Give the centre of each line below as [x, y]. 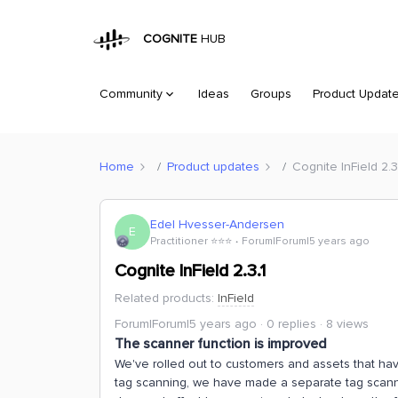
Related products [163, 298]
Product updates [213, 166]
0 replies [291, 324]
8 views [347, 324]
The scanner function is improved [221, 344]
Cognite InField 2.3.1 [190, 271]
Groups [271, 94]
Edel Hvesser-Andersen [217, 224]
